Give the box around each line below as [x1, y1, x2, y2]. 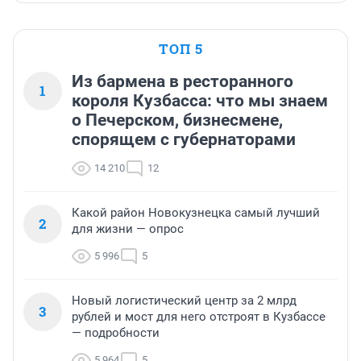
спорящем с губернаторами [72, 130, 296, 150]
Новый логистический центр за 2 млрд [72, 293, 297, 309]
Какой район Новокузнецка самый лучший [72, 205, 320, 221]
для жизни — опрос [72, 222, 184, 237]
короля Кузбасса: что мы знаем [72, 91, 328, 111]
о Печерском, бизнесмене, [72, 110, 283, 131]
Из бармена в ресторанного [72, 72, 293, 92]
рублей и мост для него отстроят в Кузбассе [72, 309, 326, 325]
